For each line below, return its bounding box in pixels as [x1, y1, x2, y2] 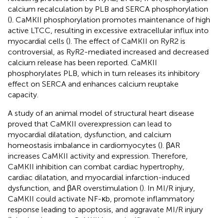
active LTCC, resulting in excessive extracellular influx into [8, 26, 209, 36]
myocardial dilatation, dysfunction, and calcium [8, 130, 171, 140]
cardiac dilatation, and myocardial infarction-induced [8, 173, 190, 182]
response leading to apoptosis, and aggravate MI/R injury [8, 205, 203, 215]
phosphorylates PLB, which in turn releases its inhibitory [8, 69, 200, 78]
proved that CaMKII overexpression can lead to [8, 119, 172, 129]
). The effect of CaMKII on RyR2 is [68, 36, 185, 46]
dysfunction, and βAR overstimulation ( [8, 183, 142, 193]
